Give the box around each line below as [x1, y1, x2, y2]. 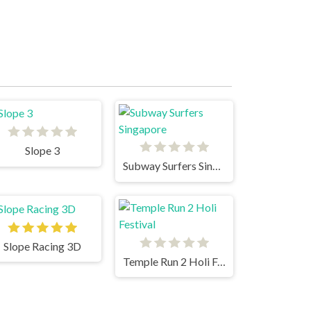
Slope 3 [25, 144, 60, 158]
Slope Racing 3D [3, 239, 81, 253]
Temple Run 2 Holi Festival [217, 254, 226, 268]
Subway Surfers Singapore [212, 159, 221, 173]
